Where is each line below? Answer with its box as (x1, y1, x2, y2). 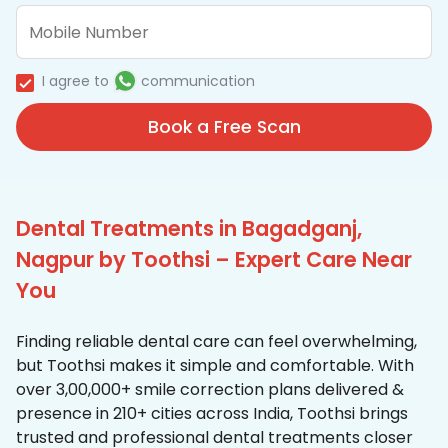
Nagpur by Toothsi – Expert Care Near (16, 245, 412, 275)
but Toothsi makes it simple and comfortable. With (16, 354, 414, 378)
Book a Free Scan (147, 115, 301, 140)
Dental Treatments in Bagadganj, (16, 214, 362, 244)
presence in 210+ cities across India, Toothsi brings (16, 402, 408, 426)
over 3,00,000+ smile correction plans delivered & (16, 378, 404, 402)
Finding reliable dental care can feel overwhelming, (16, 330, 417, 354)
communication (141, 71, 255, 92)
